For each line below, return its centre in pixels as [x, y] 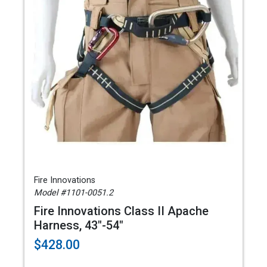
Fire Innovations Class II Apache [121, 211]
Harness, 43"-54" [79, 225]
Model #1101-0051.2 [74, 193]
